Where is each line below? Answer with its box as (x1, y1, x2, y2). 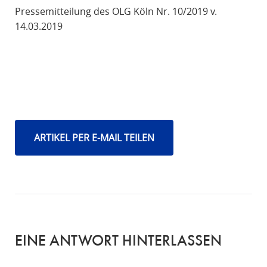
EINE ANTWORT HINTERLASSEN (14, 234, 222, 250)
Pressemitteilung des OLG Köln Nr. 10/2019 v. (14, 5, 217, 18)
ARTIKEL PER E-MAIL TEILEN (33, 131, 154, 145)
